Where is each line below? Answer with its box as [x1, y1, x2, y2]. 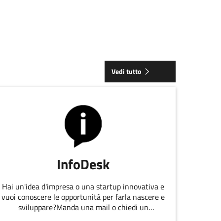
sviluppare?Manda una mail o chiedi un [18, 201, 148, 213]
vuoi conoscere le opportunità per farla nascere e [1, 190, 165, 203]
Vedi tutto [111, 66, 142, 77]
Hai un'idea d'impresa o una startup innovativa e [2, 180, 165, 192]
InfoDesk [57, 153, 110, 175]
